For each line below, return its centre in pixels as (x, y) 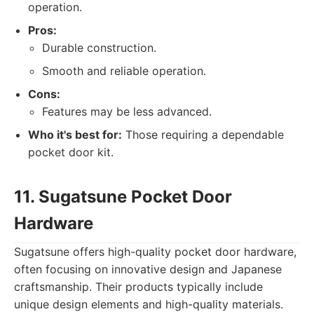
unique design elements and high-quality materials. (149, 304)
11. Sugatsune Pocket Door (123, 197)
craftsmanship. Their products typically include (138, 287)
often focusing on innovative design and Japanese (148, 269)
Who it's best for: (75, 135)
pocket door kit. (71, 152)
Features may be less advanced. (127, 111)
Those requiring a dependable (203, 135)
